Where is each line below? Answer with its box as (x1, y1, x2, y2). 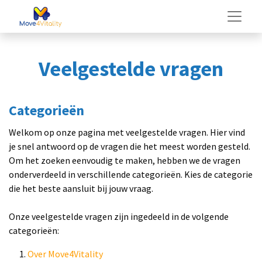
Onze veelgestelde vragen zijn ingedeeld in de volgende (9, 211, 229, 222)
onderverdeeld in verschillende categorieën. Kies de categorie (9, 168, 253, 180)
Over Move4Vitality (27, 248, 103, 260)
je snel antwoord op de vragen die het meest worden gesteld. (9, 140, 250, 152)
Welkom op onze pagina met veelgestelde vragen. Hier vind (9, 126, 245, 138)
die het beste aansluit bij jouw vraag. (9, 182, 153, 194)
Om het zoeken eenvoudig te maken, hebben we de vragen (9, 154, 240, 166)
